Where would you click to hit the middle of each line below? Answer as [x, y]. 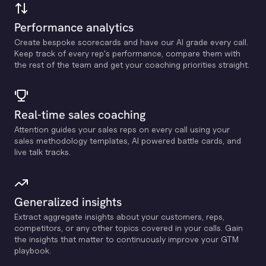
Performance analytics [74, 27]
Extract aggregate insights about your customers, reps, [119, 216]
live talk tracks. [42, 152]
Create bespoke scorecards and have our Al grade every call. [131, 42]
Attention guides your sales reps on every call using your [122, 129]
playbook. [33, 250]
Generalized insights [68, 202]
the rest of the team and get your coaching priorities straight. [132, 64]
